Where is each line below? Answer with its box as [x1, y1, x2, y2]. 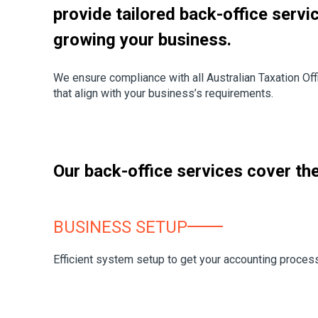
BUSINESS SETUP [53, 217, 187, 238]
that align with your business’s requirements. [53, 86, 273, 100]
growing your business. [53, 29, 231, 50]
